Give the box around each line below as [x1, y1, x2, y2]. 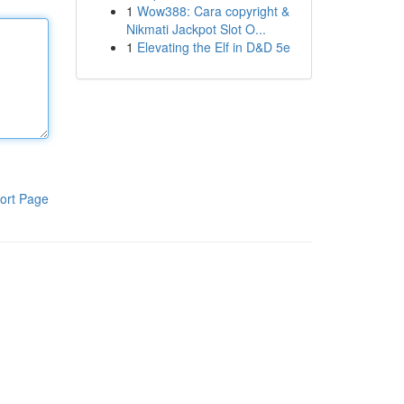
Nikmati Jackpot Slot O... [125, 20, 266, 38]
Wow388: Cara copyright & [136, 2, 289, 20]
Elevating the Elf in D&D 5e [136, 38, 290, 56]
